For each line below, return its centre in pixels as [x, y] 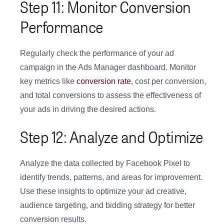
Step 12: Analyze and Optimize [112, 137]
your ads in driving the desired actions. [88, 109]
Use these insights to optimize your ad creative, [103, 191]
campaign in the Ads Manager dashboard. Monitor [108, 67]
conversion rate [104, 81]
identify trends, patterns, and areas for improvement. [111, 177]
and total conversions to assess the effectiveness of [110, 95]
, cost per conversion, [168, 81]
